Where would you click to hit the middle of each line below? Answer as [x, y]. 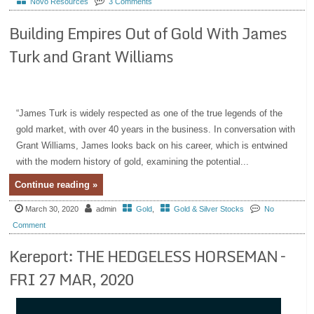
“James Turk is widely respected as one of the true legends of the [150, 113]
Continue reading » [56, 184]
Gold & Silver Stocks [209, 209]
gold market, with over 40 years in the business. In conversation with [156, 129]
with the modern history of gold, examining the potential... [133, 161]
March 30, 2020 [52, 209]
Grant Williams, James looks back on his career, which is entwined [152, 145]
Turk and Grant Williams [91, 56]
